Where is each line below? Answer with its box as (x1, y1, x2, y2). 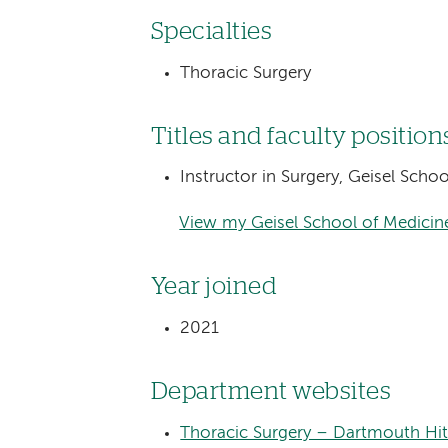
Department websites (150, 379, 392, 405)
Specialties (150, 19, 273, 45)
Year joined (150, 274, 278, 300)
